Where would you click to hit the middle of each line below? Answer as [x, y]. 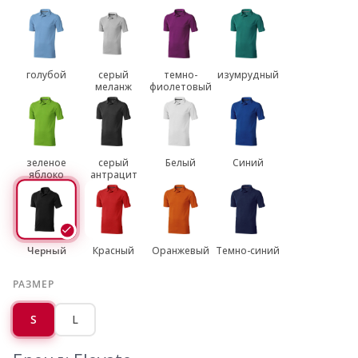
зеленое [46, 163]
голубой [46, 75]
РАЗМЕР [34, 284]
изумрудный [248, 75]
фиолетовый [181, 87]
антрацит [113, 175]
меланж [113, 87]
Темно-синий [248, 251]
